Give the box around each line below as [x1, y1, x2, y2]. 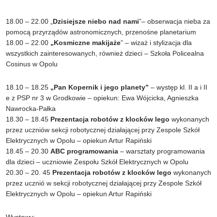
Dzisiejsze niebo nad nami [53, 18, 139, 25]
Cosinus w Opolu [6, 61, 58, 68]
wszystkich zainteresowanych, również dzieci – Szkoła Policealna [6, 50, 204, 57]
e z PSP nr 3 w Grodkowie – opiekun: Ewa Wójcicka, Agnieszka [6, 94, 199, 102]
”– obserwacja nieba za [139, 18, 210, 25]
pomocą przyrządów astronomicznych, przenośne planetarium [6, 29, 196, 36]
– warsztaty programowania [118, 148, 205, 155]
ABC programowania [50, 148, 118, 155]
